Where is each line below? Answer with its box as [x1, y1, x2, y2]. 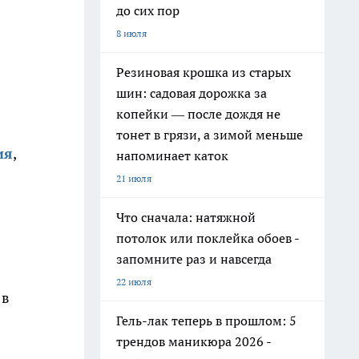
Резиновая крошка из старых [116, 64, 291, 80]
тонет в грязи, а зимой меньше [116, 127, 303, 143]
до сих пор [116, 2, 179, 18]
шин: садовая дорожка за [116, 85, 267, 101]
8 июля [116, 27, 147, 39]
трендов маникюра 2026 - [116, 333, 272, 349]
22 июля [116, 276, 151, 288]
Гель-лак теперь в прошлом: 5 [116, 313, 296, 329]
